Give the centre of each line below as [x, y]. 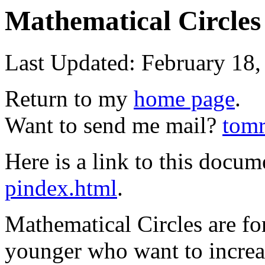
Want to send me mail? [114, 125]
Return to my [69, 99]
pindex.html [61, 188]
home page [184, 99]
